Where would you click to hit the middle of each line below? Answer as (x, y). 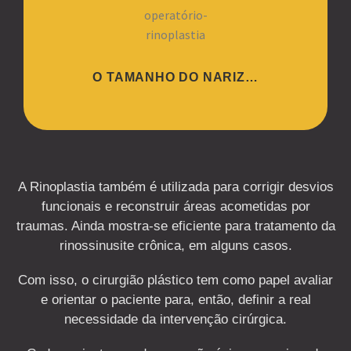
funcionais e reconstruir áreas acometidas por (175, 207)
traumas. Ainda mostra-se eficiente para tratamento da (175, 226)
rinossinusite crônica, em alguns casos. (175, 246)
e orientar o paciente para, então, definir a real (175, 299)
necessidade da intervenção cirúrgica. (175, 319)
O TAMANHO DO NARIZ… (175, 78)
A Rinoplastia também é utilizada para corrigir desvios (175, 187)
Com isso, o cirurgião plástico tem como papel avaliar (175, 280)
